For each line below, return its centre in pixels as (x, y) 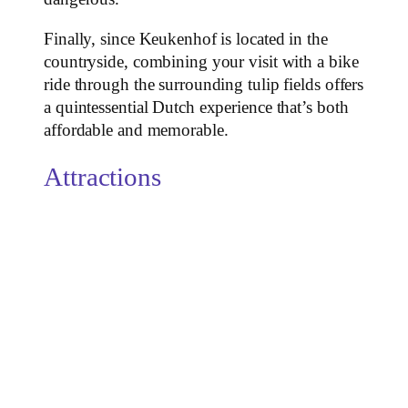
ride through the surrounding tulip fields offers (204, 84)
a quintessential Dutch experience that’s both (196, 107)
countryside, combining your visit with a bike (201, 61)
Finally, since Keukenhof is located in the (186, 39)
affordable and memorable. (136, 130)
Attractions (102, 178)
